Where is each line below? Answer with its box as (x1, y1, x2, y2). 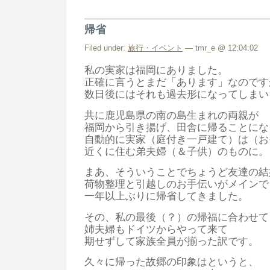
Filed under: (84, 43, 128, 52)
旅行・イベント (128, 43, 183, 52)
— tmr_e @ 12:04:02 (183, 43, 258, 52)
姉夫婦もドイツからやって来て (84, 222, 228, 235)
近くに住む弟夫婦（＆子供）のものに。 (84, 145, 269, 157)
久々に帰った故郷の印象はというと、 (84, 255, 259, 268)
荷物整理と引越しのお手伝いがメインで (84, 178, 269, 190)
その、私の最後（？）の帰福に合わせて (84, 210, 269, 223)
